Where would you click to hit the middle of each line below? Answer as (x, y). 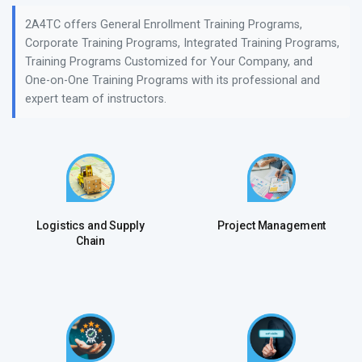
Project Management (271, 225)
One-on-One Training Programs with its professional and (173, 80)
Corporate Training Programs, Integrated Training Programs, (182, 43)
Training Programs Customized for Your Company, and (169, 62)
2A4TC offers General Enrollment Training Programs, (164, 25)
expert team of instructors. (96, 99)
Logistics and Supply (90, 225)
